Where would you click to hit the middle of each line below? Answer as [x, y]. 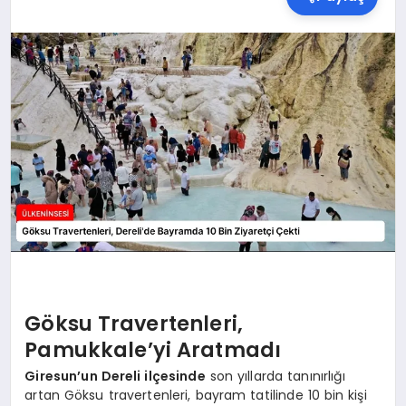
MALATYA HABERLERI [88, 182]
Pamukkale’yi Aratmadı [153, 349]
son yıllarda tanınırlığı [275, 377]
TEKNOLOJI [59, 87]
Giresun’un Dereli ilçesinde [115, 377]
